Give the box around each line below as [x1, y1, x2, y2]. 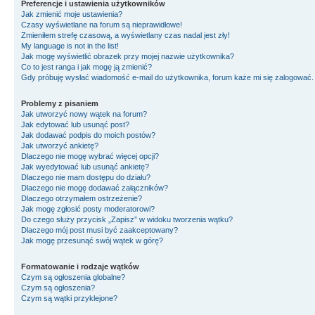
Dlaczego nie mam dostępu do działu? [21, 173, 150, 181]
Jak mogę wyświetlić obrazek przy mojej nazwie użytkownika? [21, 52, 234, 60]
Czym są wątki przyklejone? [21, 294, 117, 302]
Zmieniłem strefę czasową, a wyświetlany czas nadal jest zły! [21, 31, 230, 39]
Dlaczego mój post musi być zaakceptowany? [21, 226, 178, 234]
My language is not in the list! [21, 41, 119, 50]
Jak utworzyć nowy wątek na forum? [21, 110, 147, 118]
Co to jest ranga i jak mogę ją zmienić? [21, 63, 152, 71]
